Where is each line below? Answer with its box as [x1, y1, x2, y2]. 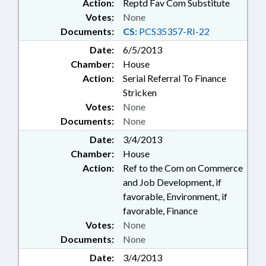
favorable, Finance [123, 205, 198, 217]
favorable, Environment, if [123, 191, 227, 202]
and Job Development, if [123, 176, 221, 188]
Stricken [123, 87, 157, 99]
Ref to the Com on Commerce [123, 162, 243, 174]
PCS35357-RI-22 [137, 26, 210, 37]
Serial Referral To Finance [123, 72, 226, 84]
